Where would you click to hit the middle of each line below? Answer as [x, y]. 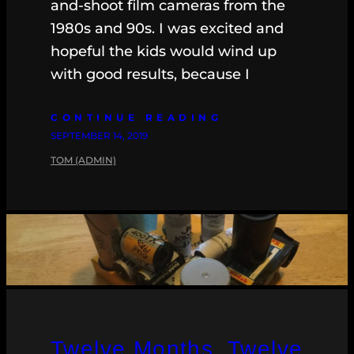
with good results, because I [150, 74]
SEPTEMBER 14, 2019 [99, 135]
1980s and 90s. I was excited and [167, 28]
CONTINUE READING [136, 117]
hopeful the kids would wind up [164, 51]
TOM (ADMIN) [83, 160]
